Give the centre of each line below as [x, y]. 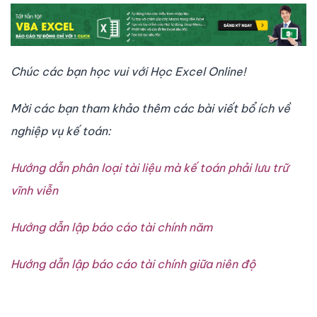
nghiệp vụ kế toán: [61, 131]
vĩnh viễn [34, 191]
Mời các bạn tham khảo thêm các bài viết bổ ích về [150, 109]
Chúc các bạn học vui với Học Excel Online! [128, 72]
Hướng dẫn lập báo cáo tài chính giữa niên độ [133, 264]
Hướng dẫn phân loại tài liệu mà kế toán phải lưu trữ [149, 168]
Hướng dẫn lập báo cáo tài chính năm [111, 227]
